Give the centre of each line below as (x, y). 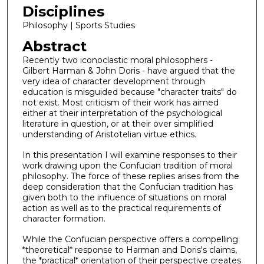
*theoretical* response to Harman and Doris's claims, (129, 250)
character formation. (64, 219)
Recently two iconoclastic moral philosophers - (117, 60)
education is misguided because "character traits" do (129, 92)
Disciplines (63, 11)
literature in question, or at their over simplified (118, 124)
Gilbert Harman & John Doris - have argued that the (128, 71)
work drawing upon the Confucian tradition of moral (127, 166)
